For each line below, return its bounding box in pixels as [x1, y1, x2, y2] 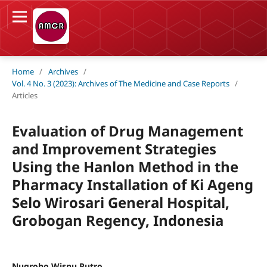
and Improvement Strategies [11, 138, 216, 159]
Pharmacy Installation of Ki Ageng [11, 174, 253, 194]
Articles [11, 89, 38, 101]
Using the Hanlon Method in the [11, 156, 238, 176]
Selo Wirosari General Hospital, [11, 192, 229, 212]
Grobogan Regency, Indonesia [11, 210, 223, 230]
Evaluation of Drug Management [11, 120, 243, 141]
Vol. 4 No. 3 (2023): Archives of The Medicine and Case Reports [11, 77, 229, 89]
